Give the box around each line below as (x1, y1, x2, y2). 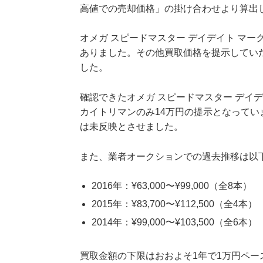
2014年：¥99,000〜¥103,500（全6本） (92, 217, 257, 228)
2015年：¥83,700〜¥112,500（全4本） (92, 199, 257, 210)
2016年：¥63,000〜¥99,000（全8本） (92, 181, 252, 191)
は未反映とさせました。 (80, 121, 183, 131)
